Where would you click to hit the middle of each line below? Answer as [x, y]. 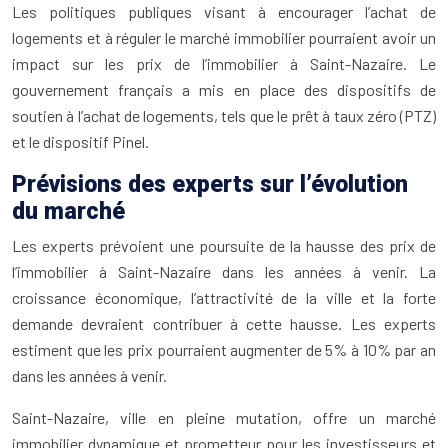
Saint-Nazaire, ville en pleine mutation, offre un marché [224, 418]
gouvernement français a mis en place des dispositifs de [224, 90]
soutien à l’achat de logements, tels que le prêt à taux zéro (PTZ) [224, 116]
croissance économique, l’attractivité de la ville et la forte [224, 298]
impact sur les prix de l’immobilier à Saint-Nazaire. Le [224, 64]
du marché [68, 212]
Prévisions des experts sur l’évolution [210, 185]
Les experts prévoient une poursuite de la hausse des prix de [224, 246]
